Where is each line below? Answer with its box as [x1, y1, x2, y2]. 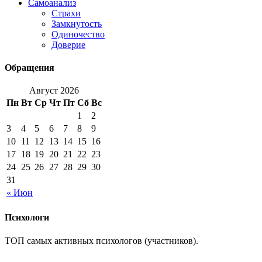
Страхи [51, 8, 81, 18]
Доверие [51, 39, 85, 50]
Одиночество [51, 29, 105, 39]
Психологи [5, 212, 49, 223]
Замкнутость [51, 18, 102, 29]
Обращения [5, 62, 54, 73]
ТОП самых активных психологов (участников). [5, 235, 198, 246]
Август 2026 [29, 85, 79, 96]
